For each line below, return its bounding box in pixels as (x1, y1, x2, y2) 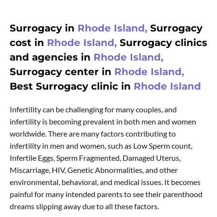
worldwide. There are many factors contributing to (10, 129, 176, 139)
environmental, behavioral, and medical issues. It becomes (10, 177, 201, 187)
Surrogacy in (10, 22, 77, 34)
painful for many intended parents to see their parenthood (10, 189, 202, 199)
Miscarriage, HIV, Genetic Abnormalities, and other (10, 165, 178, 175)
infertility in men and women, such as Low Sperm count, (10, 141, 192, 151)
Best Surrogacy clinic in (10, 80, 131, 93)
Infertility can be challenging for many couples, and (10, 105, 177, 114)
